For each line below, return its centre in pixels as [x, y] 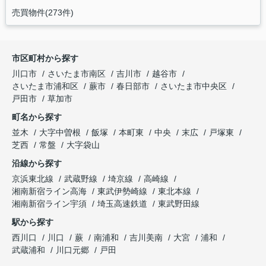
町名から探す [37, 117]
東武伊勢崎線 [123, 191]
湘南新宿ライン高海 [50, 191]
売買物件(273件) [42, 13]
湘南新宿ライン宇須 [50, 204]
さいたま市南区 [77, 74]
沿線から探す [37, 164]
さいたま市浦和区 [45, 86]
